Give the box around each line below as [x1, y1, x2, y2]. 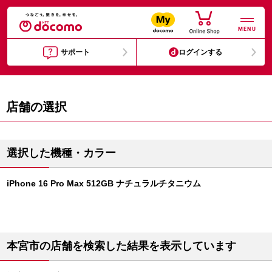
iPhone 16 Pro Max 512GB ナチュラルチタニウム [7, 178, 201, 188]
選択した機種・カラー [7, 147, 116, 159]
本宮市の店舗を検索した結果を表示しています [7, 240, 236, 252]
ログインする [178, 48, 223, 56]
